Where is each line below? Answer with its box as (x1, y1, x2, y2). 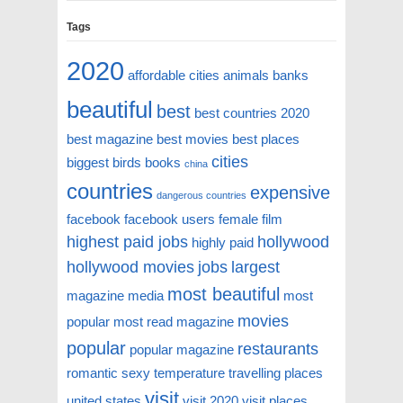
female (219, 211, 258, 228)
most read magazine (113, 314, 234, 330)
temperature (154, 365, 225, 381)
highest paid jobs (67, 233, 188, 252)
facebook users (124, 211, 215, 228)
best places (232, 131, 300, 148)
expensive (250, 183, 330, 203)
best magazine (67, 131, 153, 148)
